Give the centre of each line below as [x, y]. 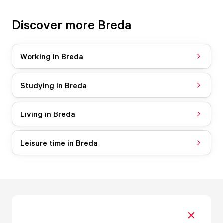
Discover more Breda [72, 24]
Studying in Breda [54, 85]
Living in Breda [48, 114]
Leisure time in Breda [59, 143]
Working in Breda [52, 56]
